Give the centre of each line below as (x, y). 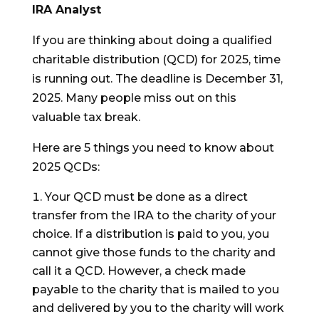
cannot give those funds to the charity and (153, 253)
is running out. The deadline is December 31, (157, 79)
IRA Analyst (66, 10)
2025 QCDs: (66, 167)
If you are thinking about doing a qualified (152, 41)
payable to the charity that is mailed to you (155, 290)
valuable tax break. (86, 117)
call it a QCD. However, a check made (138, 271)
